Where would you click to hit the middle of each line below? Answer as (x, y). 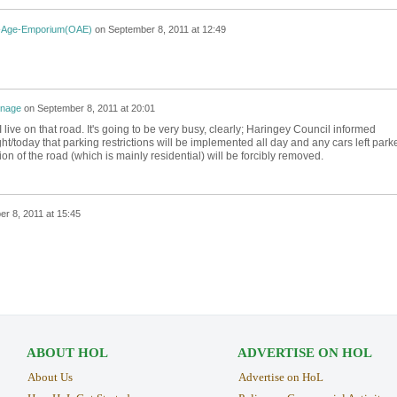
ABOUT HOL (67, 353)
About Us (50, 378)
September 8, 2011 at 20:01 (96, 109)
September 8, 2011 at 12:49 (167, 30)
